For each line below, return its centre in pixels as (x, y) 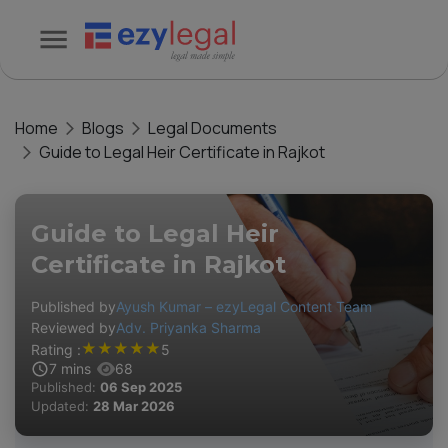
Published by (73, 306)
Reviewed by (73, 327)
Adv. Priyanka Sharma (188, 327)
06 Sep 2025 (141, 387)
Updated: (62, 406)
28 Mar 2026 (134, 406)
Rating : (56, 349)
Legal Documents (212, 128)
